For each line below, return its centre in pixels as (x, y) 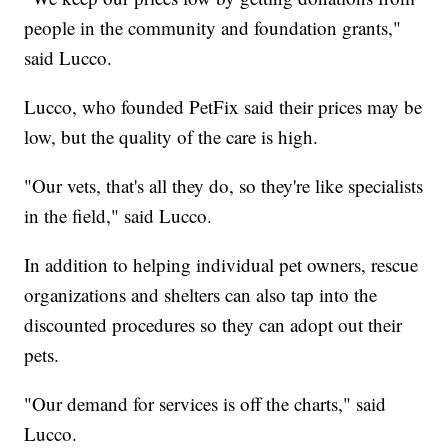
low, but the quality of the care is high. (174, 137)
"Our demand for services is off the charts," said (205, 404)
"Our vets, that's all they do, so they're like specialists (224, 186)
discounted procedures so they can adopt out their (213, 325)
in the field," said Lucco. (121, 216)
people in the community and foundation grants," (213, 28)
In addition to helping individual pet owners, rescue (221, 265)
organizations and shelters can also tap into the (201, 295)
